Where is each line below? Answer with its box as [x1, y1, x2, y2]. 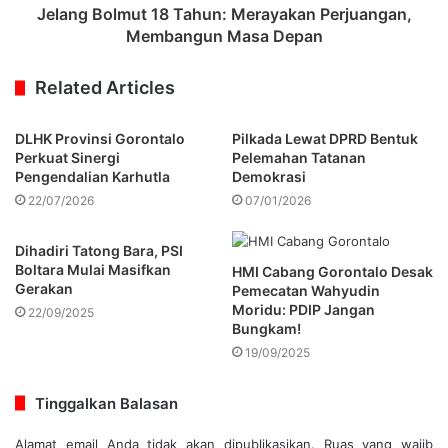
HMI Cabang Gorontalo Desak [232, 262, 433, 280]
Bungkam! [232, 319, 301, 337]
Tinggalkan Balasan [35, 393, 178, 413]
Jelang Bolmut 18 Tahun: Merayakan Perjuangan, [36, 3, 412, 24]
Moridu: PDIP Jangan [232, 300, 375, 318]
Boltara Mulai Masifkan [15, 260, 171, 278]
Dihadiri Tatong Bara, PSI [15, 241, 183, 259]
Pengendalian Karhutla [15, 167, 170, 185]
